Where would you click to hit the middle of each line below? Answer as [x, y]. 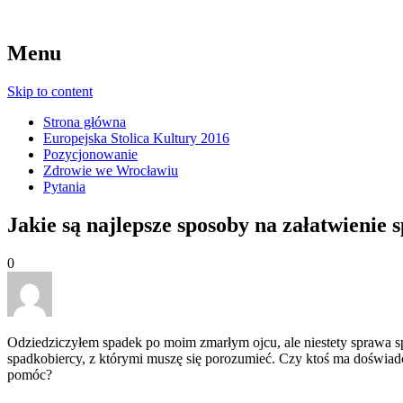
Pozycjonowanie [90, 154]
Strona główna [85, 121]
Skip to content [50, 91]
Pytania [64, 186]
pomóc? [30, 374]
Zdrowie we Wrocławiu [111, 170]
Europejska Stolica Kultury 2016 [136, 138]
